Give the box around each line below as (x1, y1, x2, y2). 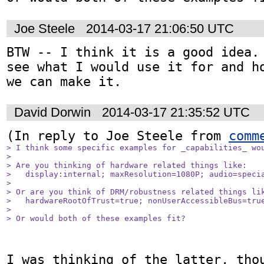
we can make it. (6, 74, 121, 89)
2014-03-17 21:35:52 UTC (102, 105, 250, 120)
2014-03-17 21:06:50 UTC (86, 21, 234, 36)
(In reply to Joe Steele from (6, 128, 229, 144)
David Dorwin (14, 105, 91, 120)
